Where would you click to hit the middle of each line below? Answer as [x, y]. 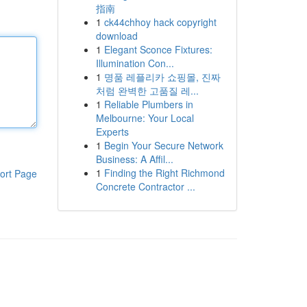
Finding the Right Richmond [164, 173]
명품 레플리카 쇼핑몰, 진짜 [162, 77]
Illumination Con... [135, 63]
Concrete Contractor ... [145, 186]
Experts [112, 132]
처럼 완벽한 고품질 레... [147, 90]
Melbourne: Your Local [145, 118]
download [116, 36]
